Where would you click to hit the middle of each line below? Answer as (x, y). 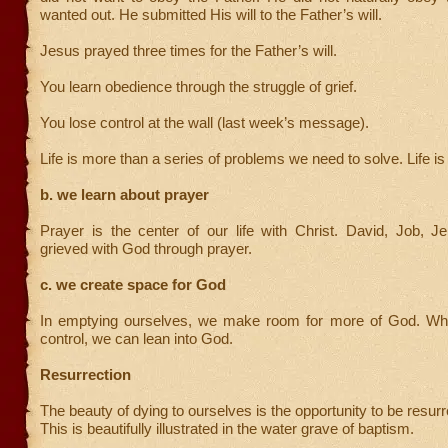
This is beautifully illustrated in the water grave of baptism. (227, 428)
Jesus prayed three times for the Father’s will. (188, 50)
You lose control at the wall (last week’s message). (204, 122)
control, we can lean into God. (136, 338)
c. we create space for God (133, 284)
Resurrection (85, 374)
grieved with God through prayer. (146, 248)
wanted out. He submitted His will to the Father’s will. (211, 14)
